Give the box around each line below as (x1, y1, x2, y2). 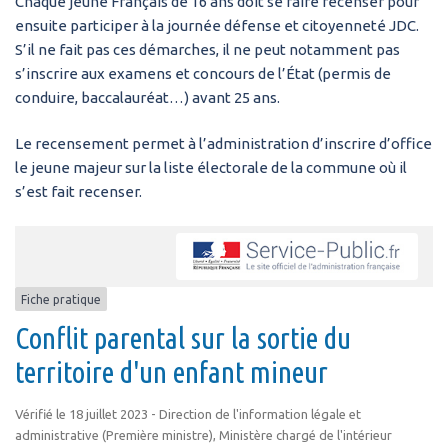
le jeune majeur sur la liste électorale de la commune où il (15, 159, 407, 177)
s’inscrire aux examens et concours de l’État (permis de (15, 65, 391, 83)
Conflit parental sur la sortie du (15, 320, 351, 355)
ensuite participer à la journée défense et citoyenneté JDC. (15, 17, 419, 35)
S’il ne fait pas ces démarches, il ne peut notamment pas (15, 41, 400, 59)
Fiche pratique (21, 292, 101, 306)
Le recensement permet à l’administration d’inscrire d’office (15, 135, 432, 153)
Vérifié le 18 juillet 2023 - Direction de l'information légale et (15, 406, 361, 421)
